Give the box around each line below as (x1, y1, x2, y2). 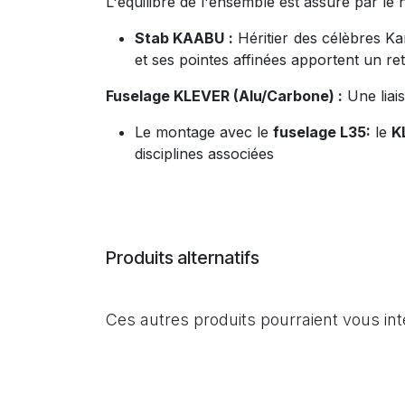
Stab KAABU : (135, 29, 233, 47)
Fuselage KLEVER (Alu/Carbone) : (106, 87, 343, 105)
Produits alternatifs (106, 247, 259, 268)
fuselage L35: (273, 123, 371, 141)
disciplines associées (135, 145, 274, 163)
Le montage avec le (135, 123, 273, 141)
